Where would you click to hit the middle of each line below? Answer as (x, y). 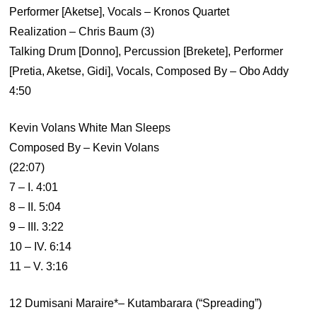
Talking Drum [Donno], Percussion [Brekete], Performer (146, 51)
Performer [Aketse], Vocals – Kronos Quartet (120, 12)
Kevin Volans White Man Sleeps (90, 128)
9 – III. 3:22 (37, 227)
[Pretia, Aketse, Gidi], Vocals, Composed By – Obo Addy (149, 71)
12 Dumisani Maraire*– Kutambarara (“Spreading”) (136, 303)
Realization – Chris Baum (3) (82, 31)
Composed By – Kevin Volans (85, 148)
